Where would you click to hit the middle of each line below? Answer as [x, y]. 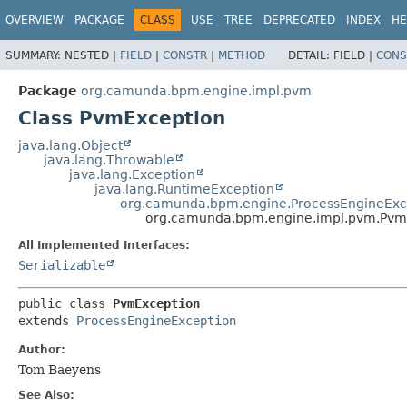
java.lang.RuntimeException [184, 189]
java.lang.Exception [132, 174]
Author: [42, 349]
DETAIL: [311, 55]
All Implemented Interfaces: [104, 245]
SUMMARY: [35, 55]
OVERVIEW [35, 20]
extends [47, 320]
